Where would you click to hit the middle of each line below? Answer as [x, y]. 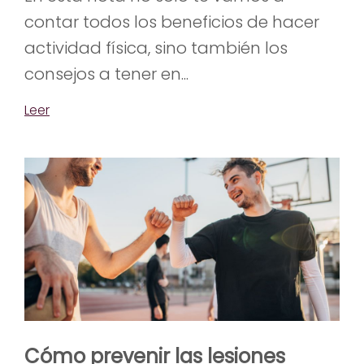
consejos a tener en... [106, 74]
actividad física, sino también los [156, 48]
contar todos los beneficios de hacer [172, 22]
